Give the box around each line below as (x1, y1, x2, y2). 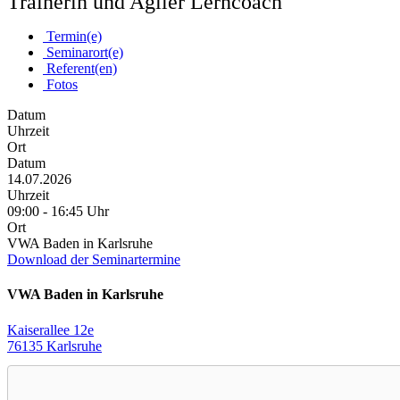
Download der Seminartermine (7, 252, 180, 268)
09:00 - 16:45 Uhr (7, 204, 109, 220)
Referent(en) (43, 61, 117, 77)
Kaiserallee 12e (7, 321, 94, 337)
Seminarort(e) (43, 45, 123, 61)
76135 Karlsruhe (7, 337, 102, 354)
